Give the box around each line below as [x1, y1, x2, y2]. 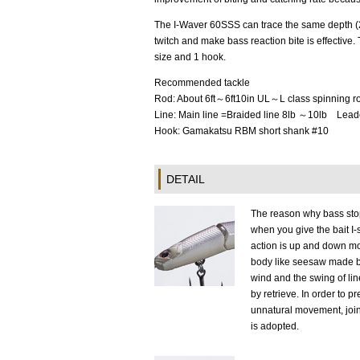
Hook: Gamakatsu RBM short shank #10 [154, 125, 329, 137]
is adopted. [251, 321, 299, 332]
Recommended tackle [154, 77, 250, 88]
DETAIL [166, 173, 205, 186]
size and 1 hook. [154, 51, 226, 63]
